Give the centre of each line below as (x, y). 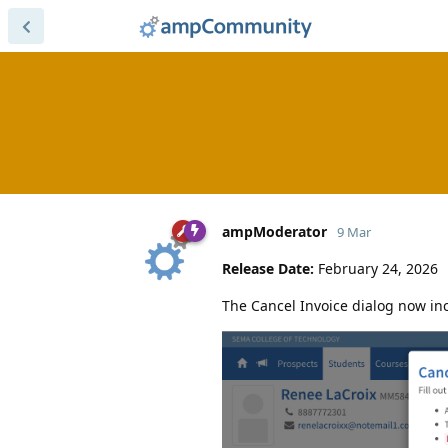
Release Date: (268, 268)
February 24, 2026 (376, 268)
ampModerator (274, 231)
